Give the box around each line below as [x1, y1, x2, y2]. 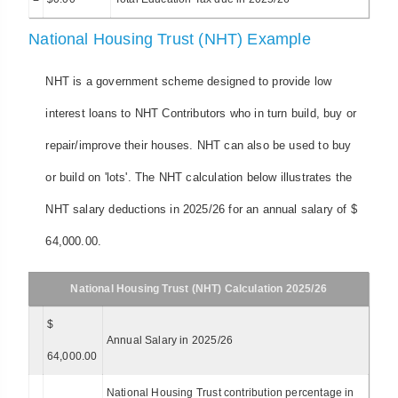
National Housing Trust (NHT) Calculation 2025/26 [70, 282, 328, 295]
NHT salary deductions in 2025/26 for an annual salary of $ [45, 202, 357, 216]
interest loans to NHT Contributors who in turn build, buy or [45, 106, 357, 120]
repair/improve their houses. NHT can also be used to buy [45, 138, 352, 152]
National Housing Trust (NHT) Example [28, 30, 311, 49]
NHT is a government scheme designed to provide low [45, 74, 332, 88]
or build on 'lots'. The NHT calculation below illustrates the [45, 170, 353, 184]
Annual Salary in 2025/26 [106, 333, 234, 346]
